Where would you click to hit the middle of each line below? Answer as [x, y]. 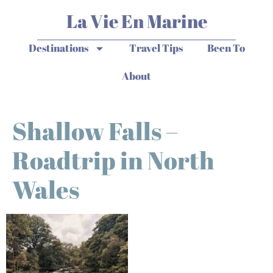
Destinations [58, 48]
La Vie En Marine [136, 21]
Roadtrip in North [113, 160]
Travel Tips [156, 48]
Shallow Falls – [95, 131]
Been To [226, 48]
